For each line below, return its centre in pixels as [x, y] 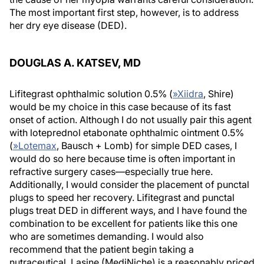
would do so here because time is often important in [122, 159]
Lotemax [37, 146]
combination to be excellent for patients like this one [123, 224]
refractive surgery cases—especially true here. [111, 172]
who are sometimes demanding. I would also [107, 237]
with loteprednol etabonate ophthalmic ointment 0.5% [127, 133]
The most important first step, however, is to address [124, 13]
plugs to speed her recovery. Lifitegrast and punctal [122, 198]
